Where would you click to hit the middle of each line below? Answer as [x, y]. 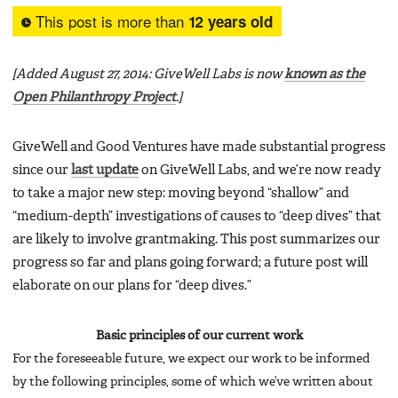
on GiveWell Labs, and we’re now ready [260, 170]
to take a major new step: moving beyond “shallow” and [181, 193]
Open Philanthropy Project [94, 97]
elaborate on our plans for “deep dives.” [132, 286]
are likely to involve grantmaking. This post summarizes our [196, 239]
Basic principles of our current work [199, 335]
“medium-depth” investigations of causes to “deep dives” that [197, 216]
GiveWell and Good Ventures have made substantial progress [199, 147]
